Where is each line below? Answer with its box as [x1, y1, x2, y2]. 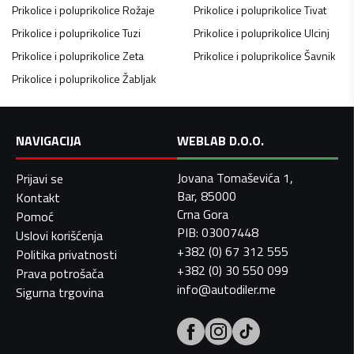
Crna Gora [177, 205, 228, 224]
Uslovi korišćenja [16, 226, 103, 246]
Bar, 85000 [177, 186, 236, 206]
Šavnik [303, 47, 336, 65]
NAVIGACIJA [16, 131, 81, 151]
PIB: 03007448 [177, 223, 258, 243]
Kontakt [16, 188, 60, 208]
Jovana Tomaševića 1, [177, 168, 293, 188]
